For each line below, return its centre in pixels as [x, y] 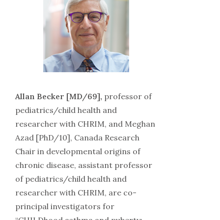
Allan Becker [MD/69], [59, 96]
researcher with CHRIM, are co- [76, 192]
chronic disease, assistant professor [83, 165]
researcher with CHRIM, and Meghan [85, 124]
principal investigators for [65, 206]
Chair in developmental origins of [78, 151]
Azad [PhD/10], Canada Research [77, 137]
